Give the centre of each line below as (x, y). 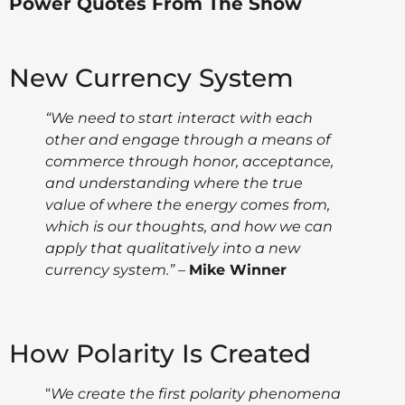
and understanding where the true (174, 184)
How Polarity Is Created (160, 354)
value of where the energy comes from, (188, 205)
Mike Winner (238, 270)
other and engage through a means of (188, 140)
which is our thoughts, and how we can (189, 227)
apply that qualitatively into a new (173, 249)
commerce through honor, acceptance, (189, 162)
